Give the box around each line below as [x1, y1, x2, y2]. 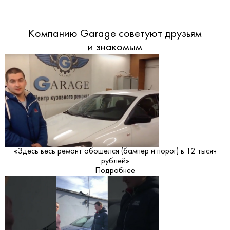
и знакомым [88, 42, 142, 53]
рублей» [101, 157, 129, 165]
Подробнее [95, 166, 135, 175]
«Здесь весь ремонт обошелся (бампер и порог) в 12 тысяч [13, 147, 217, 156]
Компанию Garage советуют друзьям [28, 28, 202, 40]
